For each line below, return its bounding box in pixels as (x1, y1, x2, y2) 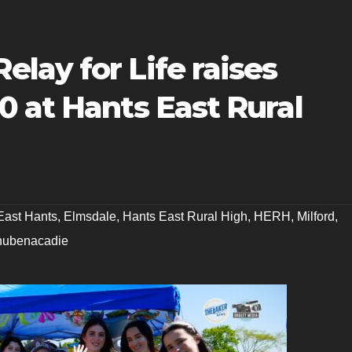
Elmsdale (64, 209, 116, 223)
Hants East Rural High (123, 209, 247, 223)
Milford (297, 209, 335, 223)
